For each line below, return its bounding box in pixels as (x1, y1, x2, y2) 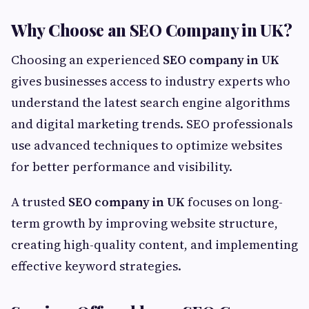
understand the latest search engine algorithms (11, 94, 290, 112)
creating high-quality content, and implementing (11, 236, 298, 254)
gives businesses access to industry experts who (11, 72, 290, 90)
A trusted (11, 193, 68, 211)
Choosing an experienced (11, 51, 163, 69)
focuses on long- (185, 193, 283, 211)
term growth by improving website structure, (11, 215, 278, 232)
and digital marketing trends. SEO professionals (11, 115, 292, 133)
